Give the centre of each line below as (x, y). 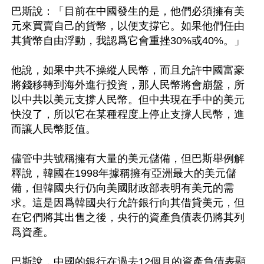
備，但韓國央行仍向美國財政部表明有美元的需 (123, 188)
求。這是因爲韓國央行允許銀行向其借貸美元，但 (128, 202)
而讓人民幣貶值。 (54, 129)
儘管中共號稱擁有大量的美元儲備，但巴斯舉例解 (128, 158)
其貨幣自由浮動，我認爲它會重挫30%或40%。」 (128, 40)
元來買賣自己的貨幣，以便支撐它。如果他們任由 (128, 26)
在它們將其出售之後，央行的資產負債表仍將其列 (128, 217)
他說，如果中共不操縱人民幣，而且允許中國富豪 (128, 70)
